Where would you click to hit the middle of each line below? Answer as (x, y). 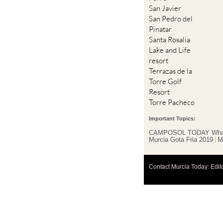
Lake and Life (170, 50)
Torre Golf (166, 82)
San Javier (165, 8)
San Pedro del (171, 19)
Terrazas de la (171, 71)
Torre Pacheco (172, 103)
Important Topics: (172, 119)
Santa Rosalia (170, 40)
